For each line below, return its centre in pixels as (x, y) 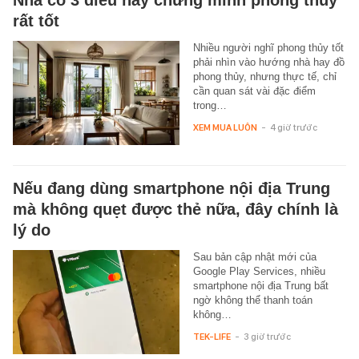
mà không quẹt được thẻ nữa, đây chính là (175, 209)
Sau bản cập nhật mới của (254, 256)
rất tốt (36, 20)
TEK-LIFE (212, 336)
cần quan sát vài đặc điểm (254, 91)
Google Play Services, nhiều (259, 271)
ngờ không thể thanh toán (252, 300)
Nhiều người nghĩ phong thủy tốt (268, 47)
